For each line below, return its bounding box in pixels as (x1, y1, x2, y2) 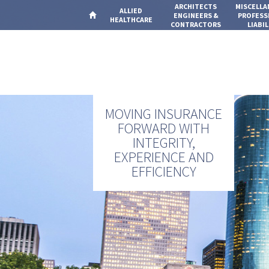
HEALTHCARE (109, 15, 153, 24)
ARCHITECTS (175, 2, 217, 11)
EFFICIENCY (131, 162, 196, 181)
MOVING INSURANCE (105, 104, 222, 124)
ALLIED (119, 6, 142, 15)
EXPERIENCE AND (113, 148, 214, 167)
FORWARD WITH (118, 119, 210, 138)
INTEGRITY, (132, 133, 195, 153)
